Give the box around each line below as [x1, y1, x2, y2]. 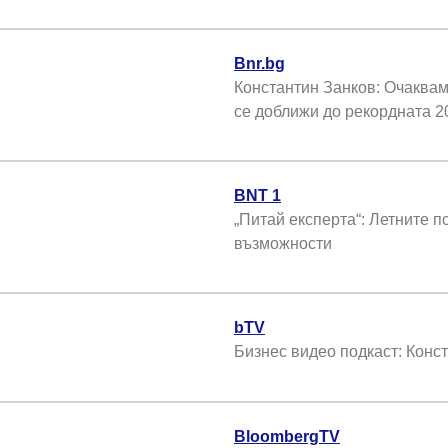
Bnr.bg [234, 54, 285, 72]
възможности [234, 234, 332, 252]
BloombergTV [234, 427, 340, 445]
